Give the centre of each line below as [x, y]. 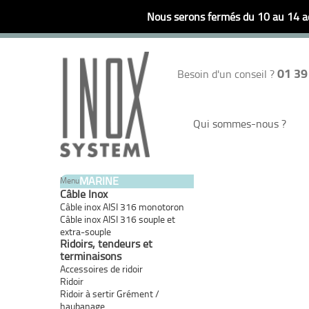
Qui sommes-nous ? [239, 123]
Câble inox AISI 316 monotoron [122, 206]
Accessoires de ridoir [101, 268]
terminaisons [91, 256]
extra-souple [86, 231]
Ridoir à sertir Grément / [110, 293]
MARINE [99, 180]
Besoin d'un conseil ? [227, 74]
